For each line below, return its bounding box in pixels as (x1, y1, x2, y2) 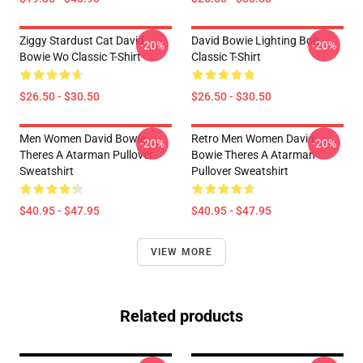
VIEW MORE (150, 246, 213, 258)
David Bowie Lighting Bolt (191, 34, 319, 47)
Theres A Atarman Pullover (19, 148, 153, 161)
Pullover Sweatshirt (191, 164, 288, 177)
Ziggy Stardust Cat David (19, 34, 144, 47)
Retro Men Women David (191, 132, 314, 145)
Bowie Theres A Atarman (191, 148, 315, 161)
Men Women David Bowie (19, 132, 146, 145)
